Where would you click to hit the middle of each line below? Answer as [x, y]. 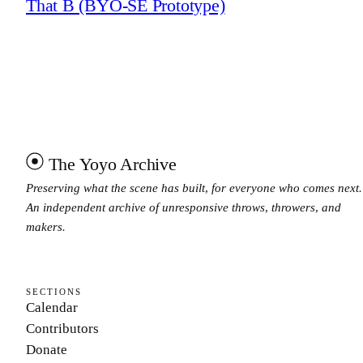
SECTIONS [54, 292]
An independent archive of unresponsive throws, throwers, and [184, 207]
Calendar [52, 308]
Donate [47, 350]
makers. [46, 226]
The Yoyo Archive [112, 164]
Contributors [62, 329]
